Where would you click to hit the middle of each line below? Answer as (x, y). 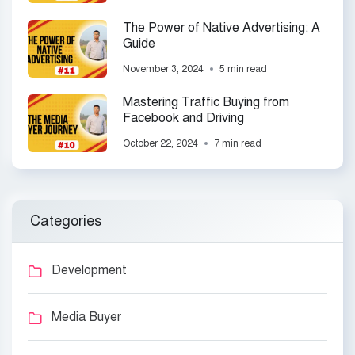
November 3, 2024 (163, 69)
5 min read (243, 69)
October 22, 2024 (160, 143)
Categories (66, 221)
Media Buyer (86, 317)
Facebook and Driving (183, 118)
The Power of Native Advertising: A (221, 27)
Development (89, 270)
